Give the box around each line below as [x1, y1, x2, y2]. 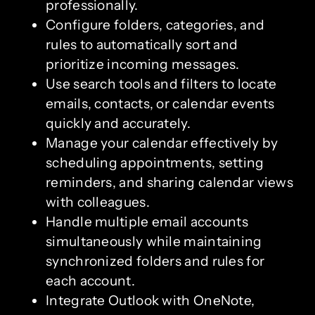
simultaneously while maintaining [46, 232, 262, 250]
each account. [46, 271, 135, 289]
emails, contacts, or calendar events [46, 94, 275, 112]
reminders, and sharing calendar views [46, 173, 294, 191]
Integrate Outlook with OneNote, [46, 291, 255, 309]
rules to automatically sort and [46, 35, 238, 53]
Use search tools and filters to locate [46, 75, 277, 92]
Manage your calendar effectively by [46, 134, 278, 151]
